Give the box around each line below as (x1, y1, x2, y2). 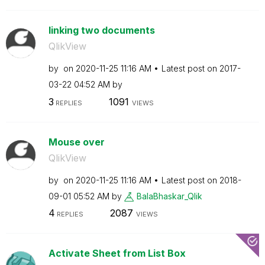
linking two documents (48, 24, 155, 36)
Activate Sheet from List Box (48, 247, 186, 259)
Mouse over (48, 135, 105, 148)
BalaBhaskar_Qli (136, 190, 198, 201)
